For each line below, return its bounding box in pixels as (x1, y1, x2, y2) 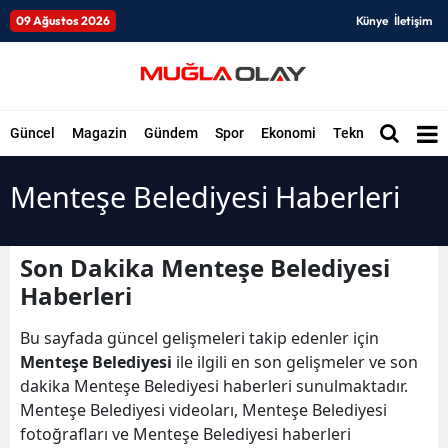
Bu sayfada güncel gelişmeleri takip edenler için (20, 327, 379, 349)
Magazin (72, 125, 127, 141)
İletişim (394, 13, 432, 28)
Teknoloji (333, 125, 392, 141)
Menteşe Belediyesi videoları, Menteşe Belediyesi (20, 399, 387, 421)
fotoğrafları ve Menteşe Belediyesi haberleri (20, 423, 355, 445)
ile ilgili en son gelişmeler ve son (172, 351, 418, 373)
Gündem (144, 125, 198, 141)
